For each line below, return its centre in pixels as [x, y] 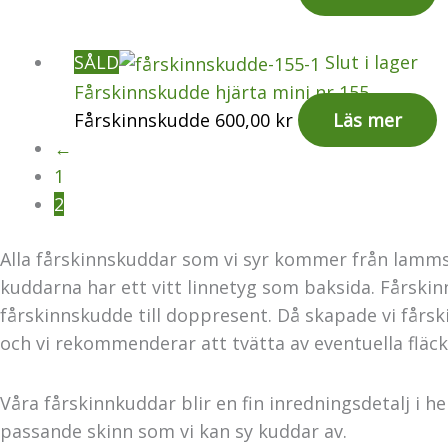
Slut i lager [371, 62]
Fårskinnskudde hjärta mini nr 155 [221, 92]
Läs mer [367, 120]
